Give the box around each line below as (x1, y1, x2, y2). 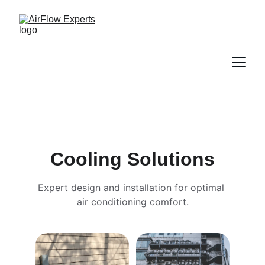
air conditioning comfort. (76, 196, 189, 208)
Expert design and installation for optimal (38, 182, 227, 193)
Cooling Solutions (50, 148, 215, 170)
